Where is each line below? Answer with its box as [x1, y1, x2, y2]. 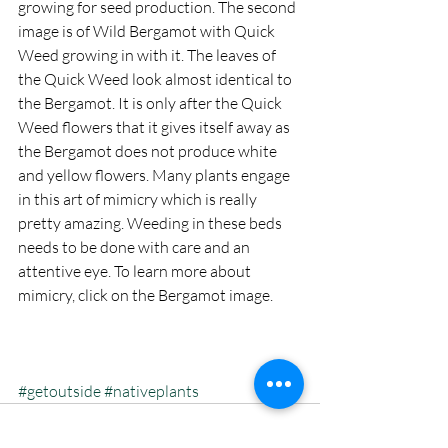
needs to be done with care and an [18, 236, 253, 257]
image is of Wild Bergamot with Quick [18, 20, 278, 41]
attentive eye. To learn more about [18, 260, 254, 281]
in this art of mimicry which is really [18, 188, 260, 209]
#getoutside [18, 380, 101, 401]
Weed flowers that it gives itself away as [18, 116, 293, 137]
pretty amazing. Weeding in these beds [18, 212, 285, 233]
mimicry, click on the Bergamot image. [18, 284, 273, 305]
